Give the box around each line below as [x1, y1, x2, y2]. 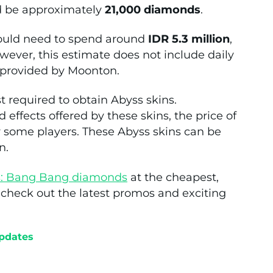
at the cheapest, [127, 170, 219, 184]
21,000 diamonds [105, 2, 200, 16]
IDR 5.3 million [148, 32, 230, 46]
